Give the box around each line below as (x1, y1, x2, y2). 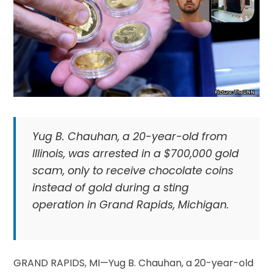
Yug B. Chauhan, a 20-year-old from (32, 129, 227, 144)
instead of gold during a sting (32, 180, 189, 195)
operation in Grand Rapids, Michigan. (32, 197, 229, 212)
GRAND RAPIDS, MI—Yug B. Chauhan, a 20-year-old (13, 256, 254, 271)
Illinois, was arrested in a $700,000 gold (32, 146, 239, 161)
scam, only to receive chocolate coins (32, 163, 233, 178)
